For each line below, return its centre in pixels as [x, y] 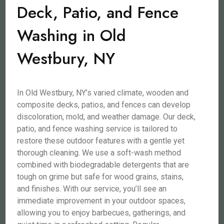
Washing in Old [72, 35]
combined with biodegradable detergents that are [103, 165]
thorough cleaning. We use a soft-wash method [99, 153]
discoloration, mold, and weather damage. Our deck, [106, 117]
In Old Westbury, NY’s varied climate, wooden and [103, 93]
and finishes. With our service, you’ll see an [92, 189]
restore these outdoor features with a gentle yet [101, 141]
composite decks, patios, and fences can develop [104, 105]
